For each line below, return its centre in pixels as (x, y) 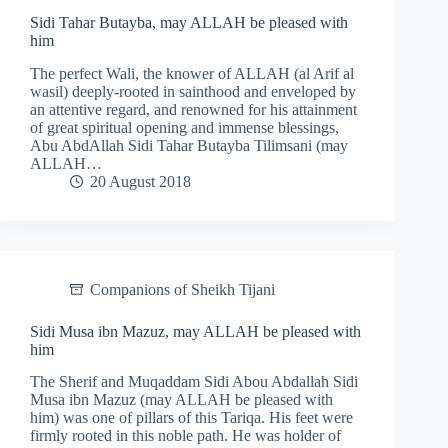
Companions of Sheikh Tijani (182, 289)
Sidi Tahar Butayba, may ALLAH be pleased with (189, 22)
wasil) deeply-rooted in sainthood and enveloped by (193, 91)
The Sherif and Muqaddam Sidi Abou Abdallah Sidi (194, 382)
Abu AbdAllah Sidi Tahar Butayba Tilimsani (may (189, 145)
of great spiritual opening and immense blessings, (184, 127)
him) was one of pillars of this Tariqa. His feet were (191, 418)
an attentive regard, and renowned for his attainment (193, 109)
